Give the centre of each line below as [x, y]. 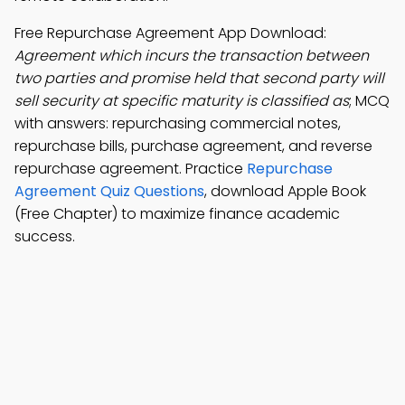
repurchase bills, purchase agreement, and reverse [193, 146]
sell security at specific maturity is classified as [182, 101]
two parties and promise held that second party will [199, 78]
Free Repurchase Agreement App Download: [170, 33]
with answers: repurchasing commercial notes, [178, 123]
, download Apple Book [285, 191]
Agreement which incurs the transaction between [192, 56]
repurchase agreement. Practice [131, 169]
